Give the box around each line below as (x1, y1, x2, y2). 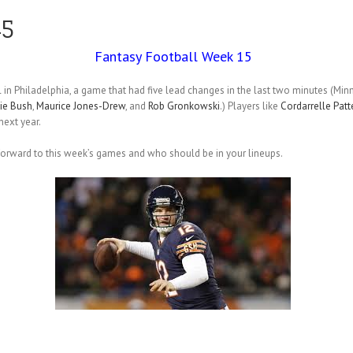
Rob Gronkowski (147, 99, 220, 113)
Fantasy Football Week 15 (94, 47, 252, 65)
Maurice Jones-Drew (35, 99, 125, 113)
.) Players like (219, 99, 281, 113)
